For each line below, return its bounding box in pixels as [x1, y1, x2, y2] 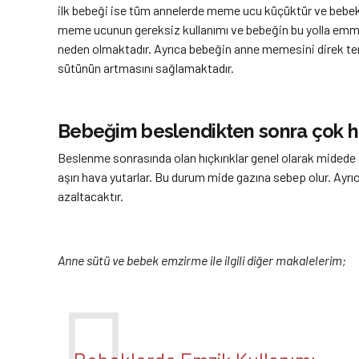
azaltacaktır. [58, 188, 123, 204]
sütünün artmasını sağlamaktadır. [58, 59, 234, 75]
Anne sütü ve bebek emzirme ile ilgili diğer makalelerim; [58, 252, 346, 268]
